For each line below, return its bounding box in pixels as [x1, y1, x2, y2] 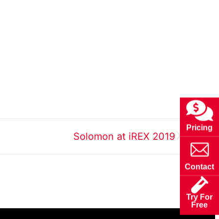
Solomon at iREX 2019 [73, 131, 175, 143]
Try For [186, 193, 213, 201]
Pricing [186, 123, 213, 132]
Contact [185, 162, 214, 171]
